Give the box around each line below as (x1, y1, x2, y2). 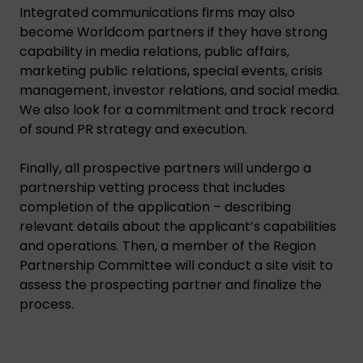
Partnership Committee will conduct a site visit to (19, 255, 333, 275)
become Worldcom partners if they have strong (19, 22, 327, 41)
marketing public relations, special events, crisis (19, 61, 322, 80)
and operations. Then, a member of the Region (19, 236, 316, 255)
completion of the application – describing (19, 197, 291, 216)
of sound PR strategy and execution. (19, 119, 247, 139)
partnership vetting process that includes (19, 177, 285, 197)
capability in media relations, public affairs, (19, 41, 289, 61)
